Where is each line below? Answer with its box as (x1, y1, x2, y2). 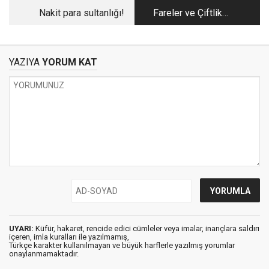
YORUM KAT (40, 56, 97, 68)
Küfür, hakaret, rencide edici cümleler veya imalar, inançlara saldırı (34, 224, 259, 233)
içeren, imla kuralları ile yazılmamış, (9, 232, 129, 241)
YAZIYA (9, 56, 40, 68)
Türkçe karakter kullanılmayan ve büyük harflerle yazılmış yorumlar (9, 241, 235, 250)
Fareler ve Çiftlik (153, 7, 222, 19)
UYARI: (9, 224, 34, 233)
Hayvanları (166, 22, 210, 33)
